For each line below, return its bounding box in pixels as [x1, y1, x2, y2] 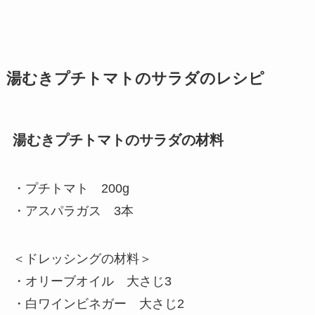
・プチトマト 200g [12, 181, 129, 196]
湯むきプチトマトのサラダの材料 [12, 131, 224, 148]
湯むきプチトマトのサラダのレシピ [6, 70, 264, 87]
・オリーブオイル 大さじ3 [12, 274, 172, 289]
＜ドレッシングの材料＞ [12, 252, 152, 266]
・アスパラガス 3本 [12, 204, 134, 219]
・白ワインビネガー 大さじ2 [12, 297, 184, 311]
